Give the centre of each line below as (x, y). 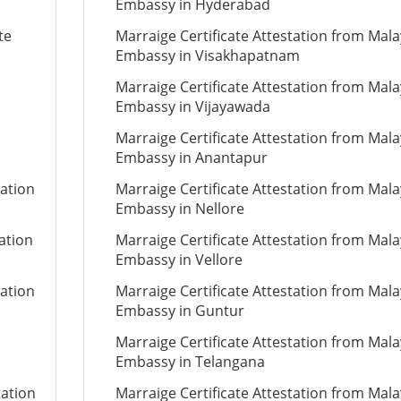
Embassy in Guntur (179, 311)
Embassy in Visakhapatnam (207, 55)
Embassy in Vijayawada (192, 107)
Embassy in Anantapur (191, 158)
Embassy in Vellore (179, 260)
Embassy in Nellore (179, 209)
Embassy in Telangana (190, 362)
